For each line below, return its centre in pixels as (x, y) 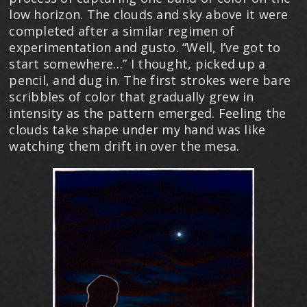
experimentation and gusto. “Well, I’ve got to (145, 47)
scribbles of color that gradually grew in (132, 96)
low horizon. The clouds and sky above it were (149, 14)
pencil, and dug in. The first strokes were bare (150, 80)
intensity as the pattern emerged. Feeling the (148, 113)
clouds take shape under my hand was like (137, 129)
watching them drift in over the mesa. (124, 146)
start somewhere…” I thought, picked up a (137, 63)
